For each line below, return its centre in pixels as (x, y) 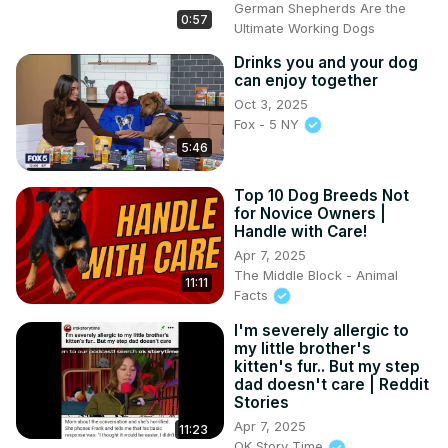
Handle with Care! (300, 231)
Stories (261, 403)
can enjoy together (306, 80)
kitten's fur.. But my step (327, 367)
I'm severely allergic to (321, 331)
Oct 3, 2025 (271, 103)
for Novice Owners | (310, 213)
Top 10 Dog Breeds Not (321, 195)
